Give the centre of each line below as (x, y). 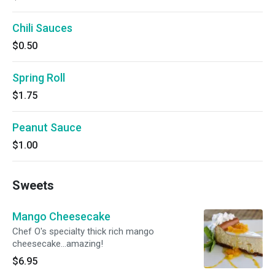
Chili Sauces (42, 28)
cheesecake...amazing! (58, 244)
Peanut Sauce (47, 127)
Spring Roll (39, 78)
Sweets (33, 185)
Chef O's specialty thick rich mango (83, 231)
